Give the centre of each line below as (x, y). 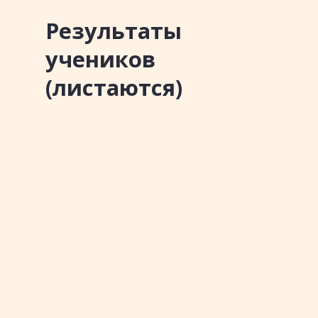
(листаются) (114, 87)
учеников (100, 59)
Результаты (114, 31)
